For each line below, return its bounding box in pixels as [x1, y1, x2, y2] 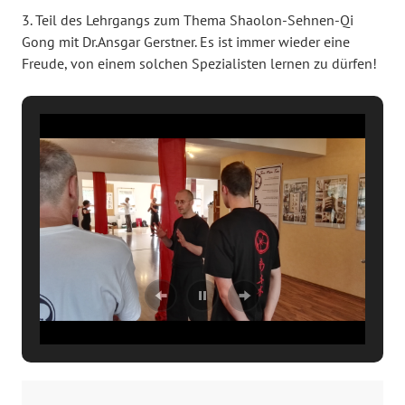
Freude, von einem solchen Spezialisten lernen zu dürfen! [22, 54, 377, 73]
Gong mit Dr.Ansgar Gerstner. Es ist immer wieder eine [22, 33, 350, 52]
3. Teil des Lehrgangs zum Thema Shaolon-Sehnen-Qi [22, 11, 353, 30]
